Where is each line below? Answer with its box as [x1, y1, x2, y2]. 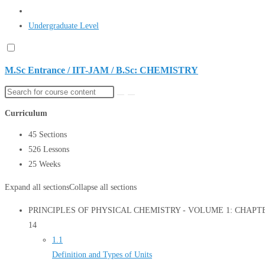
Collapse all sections [69, 183, 137, 192]
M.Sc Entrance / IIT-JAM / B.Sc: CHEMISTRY [5, 65, 198, 76]
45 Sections [28, 130, 67, 140]
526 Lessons [28, 145, 69, 154]
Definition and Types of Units [52, 250, 152, 260]
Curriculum [5, 109, 47, 118]
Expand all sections [5, 183, 69, 192]
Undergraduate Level [28, 21, 99, 30]
